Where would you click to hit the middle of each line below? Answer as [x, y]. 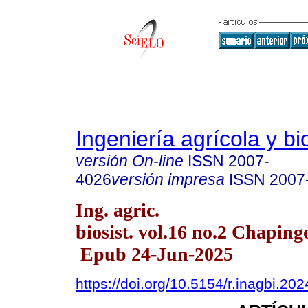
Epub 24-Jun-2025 [154, 254]
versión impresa [168, 179]
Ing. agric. [118, 210]
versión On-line [130, 161]
